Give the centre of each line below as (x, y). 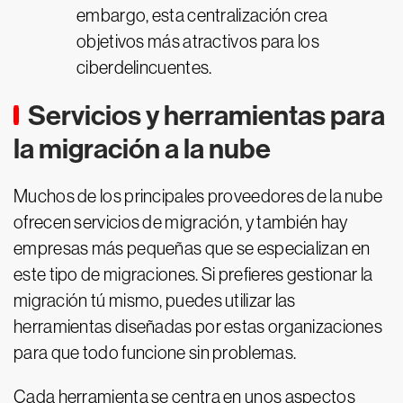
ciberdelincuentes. (144, 67)
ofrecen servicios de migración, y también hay (181, 222)
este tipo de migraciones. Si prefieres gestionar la (193, 274)
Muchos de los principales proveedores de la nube (198, 196)
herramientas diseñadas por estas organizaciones (198, 327)
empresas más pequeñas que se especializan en (192, 248)
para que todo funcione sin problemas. (155, 353)
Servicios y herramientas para (206, 116)
